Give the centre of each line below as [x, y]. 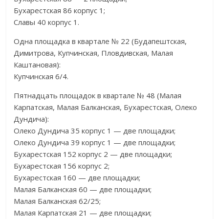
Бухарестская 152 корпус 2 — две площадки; [93, 154]
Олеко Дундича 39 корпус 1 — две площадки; [95, 142]
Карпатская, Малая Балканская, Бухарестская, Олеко [106, 107]
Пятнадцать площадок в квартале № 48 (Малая [98, 95]
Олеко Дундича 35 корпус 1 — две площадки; [95, 131]
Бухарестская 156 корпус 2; [62, 166]
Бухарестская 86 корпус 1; [60, 10]
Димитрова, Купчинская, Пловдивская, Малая [94, 53]
